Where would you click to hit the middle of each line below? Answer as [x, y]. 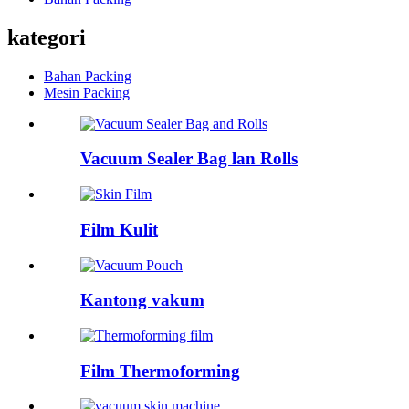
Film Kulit [119, 229]
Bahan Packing [88, 76]
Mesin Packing [87, 92]
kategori [47, 37]
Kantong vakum [142, 300]
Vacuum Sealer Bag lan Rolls [189, 159]
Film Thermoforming [160, 371]
